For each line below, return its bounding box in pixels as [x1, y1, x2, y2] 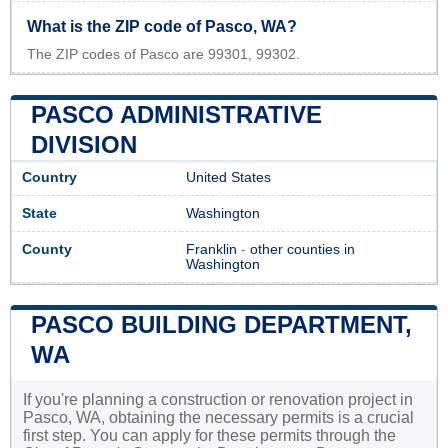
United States [186, 169, 271, 185]
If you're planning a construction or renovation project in [23, 390, 413, 408]
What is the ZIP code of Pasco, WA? [27, 17, 297, 35]
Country [22, 169, 77, 185]
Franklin [186, 241, 237, 257]
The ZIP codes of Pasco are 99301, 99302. [27, 46, 300, 62]
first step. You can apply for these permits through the [23, 426, 396, 444]
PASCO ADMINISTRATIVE [31, 100, 322, 128]
